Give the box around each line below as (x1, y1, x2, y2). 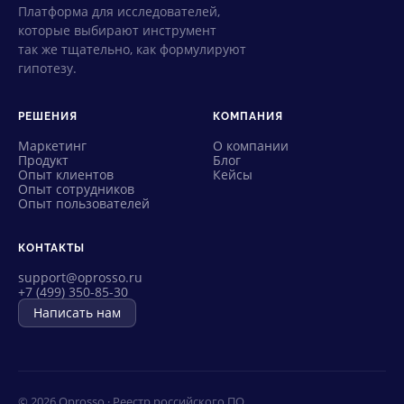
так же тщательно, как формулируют (18, 41, 246, 58)
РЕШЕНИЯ (18, 110, 78, 123)
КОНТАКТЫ (18, 242, 85, 254)
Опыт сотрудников (18, 180, 134, 197)
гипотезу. (18, 60, 77, 77)
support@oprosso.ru (18, 269, 142, 286)
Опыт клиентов (18, 166, 114, 183)
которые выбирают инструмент (18, 23, 216, 39)
